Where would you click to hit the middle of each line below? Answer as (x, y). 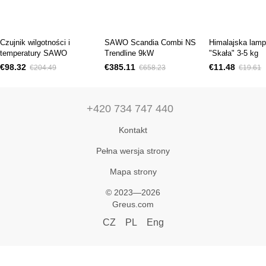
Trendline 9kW (129, 53)
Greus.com (133, 205)
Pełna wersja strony (133, 151)
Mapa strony (133, 172)
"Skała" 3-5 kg (234, 53)
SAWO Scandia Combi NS (150, 43)
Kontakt (133, 130)
